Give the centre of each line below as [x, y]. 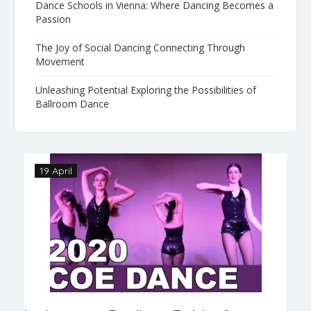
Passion [53, 19]
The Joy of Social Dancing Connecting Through [140, 47]
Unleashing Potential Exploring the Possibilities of [146, 90]
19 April [56, 170]
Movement [60, 61]
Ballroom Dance [72, 103]
